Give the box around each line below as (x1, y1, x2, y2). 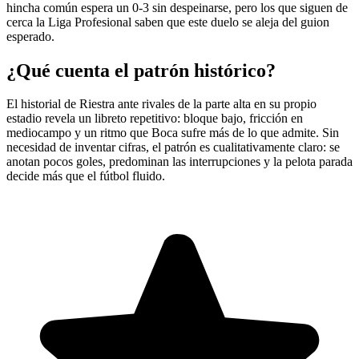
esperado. (6, 29, 54, 43)
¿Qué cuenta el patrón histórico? (6, 59, 276, 81)
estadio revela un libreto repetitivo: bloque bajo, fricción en (6, 111, 303, 126)
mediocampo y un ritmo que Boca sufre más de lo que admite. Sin (6, 126, 339, 140)
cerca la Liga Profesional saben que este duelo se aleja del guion (6, 14, 329, 29)
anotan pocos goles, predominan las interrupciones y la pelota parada (6, 155, 353, 169)
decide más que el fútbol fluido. (6, 169, 165, 184)
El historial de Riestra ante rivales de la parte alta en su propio (6, 97, 317, 111)
